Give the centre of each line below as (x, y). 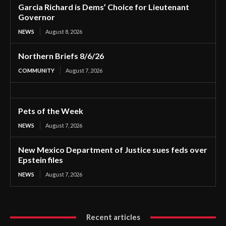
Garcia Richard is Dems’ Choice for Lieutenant (104, 7)
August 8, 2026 (64, 32)
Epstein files (41, 160)
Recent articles (113, 217)
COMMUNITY (36, 71)
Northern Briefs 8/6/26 (61, 56)
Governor (37, 17)
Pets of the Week (51, 111)
